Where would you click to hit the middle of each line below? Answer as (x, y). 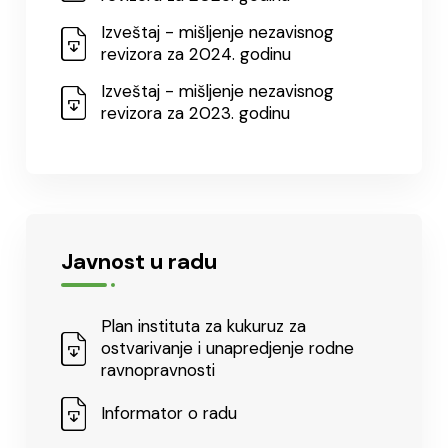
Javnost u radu (139, 261)
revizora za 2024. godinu (196, 54)
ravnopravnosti (158, 370)
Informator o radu (169, 413)
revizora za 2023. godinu (195, 113)
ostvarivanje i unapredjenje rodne (227, 348)
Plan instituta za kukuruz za (203, 326)
